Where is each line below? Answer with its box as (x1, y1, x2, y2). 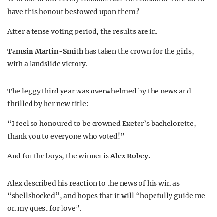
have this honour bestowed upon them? (7, 7, 139, 16)
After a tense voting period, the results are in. (7, 27, 158, 36)
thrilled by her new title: (7, 99, 89, 108)
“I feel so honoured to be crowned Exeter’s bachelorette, (7, 119, 196, 128)
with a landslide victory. (7, 60, 88, 68)
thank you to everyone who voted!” (7, 132, 125, 140)
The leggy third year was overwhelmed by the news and (7, 87, 192, 95)
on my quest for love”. (7, 204, 82, 213)
